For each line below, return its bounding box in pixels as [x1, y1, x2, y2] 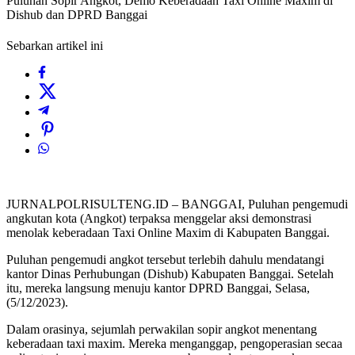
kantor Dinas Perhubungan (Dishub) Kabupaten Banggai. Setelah [6, 267, 334, 281]
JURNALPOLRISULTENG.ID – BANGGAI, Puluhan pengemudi [6, 197, 348, 212]
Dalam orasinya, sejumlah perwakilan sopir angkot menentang [6, 323, 317, 337]
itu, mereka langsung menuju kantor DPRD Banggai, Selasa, [6, 281, 310, 296]
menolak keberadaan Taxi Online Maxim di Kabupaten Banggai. [6, 226, 330, 240]
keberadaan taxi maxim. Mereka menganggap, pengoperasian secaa [6, 337, 342, 351]
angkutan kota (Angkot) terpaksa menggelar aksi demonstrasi [6, 212, 311, 226]
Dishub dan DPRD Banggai [6, 8, 147, 22]
